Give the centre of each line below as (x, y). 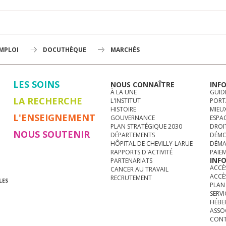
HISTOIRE (123, 109)
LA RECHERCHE (47, 101)
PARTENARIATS (131, 160)
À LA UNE (123, 92)
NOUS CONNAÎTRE (142, 84)
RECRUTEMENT (131, 178)
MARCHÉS (125, 49)
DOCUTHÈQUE (64, 49)
